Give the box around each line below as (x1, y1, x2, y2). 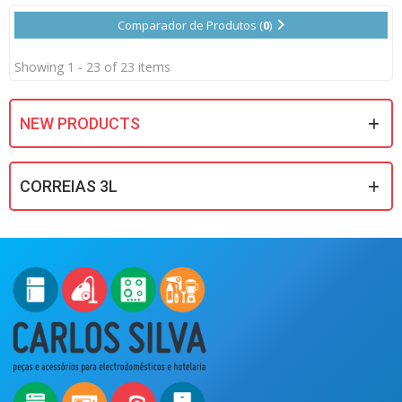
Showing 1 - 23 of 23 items (14, 58, 170, 76)
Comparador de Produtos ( (118, 17, 263, 34)
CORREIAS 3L (20, 177, 118, 197)
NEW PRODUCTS (20, 114, 140, 134)
